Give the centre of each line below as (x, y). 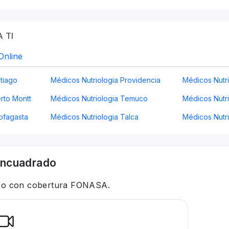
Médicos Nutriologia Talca (94, 117)
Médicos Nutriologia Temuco (99, 98)
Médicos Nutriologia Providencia (105, 80)
